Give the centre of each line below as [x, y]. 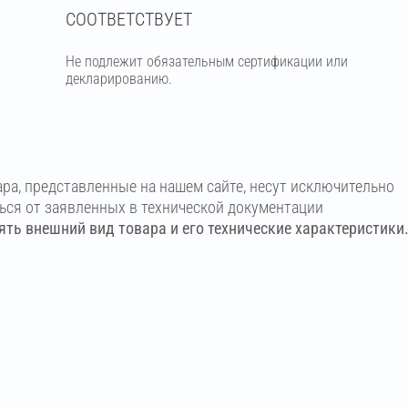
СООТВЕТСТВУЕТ [128, 19]
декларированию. [118, 79]
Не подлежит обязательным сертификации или [206, 61]
